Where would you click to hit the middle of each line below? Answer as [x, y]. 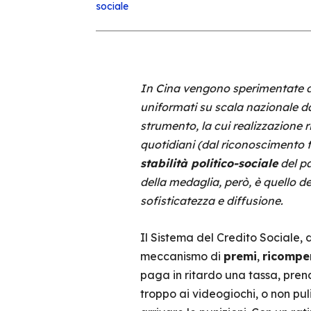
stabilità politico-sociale [209, 163]
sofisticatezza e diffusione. [211, 201]
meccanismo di [182, 256]
